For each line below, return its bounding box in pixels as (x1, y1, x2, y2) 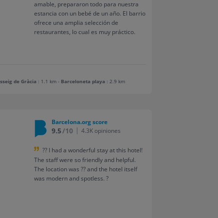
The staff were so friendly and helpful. (34, 155, 136, 164)
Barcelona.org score (51, 117, 108, 126)
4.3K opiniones (81, 126, 121, 135)
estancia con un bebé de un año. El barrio (34, 9, 145, 18)
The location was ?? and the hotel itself (34, 164, 137, 173)
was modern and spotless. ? (34, 174, 109, 182)
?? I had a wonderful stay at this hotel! (42, 145, 143, 154)
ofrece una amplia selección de (34, 18, 118, 27)
